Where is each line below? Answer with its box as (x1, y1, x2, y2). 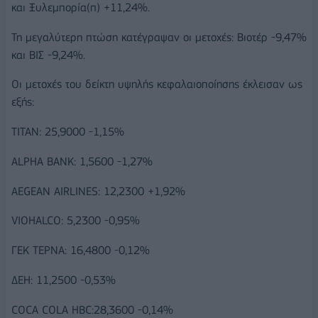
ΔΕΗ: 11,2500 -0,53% (11, 273, 116, 287)
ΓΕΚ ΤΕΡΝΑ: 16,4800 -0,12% (11, 243, 150, 258)
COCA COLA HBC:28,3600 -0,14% (11, 302, 173, 317)
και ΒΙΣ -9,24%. (11, 48, 85, 62)
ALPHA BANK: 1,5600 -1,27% (11, 154, 153, 168)
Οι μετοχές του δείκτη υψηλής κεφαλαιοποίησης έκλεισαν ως (11, 77, 302, 92)
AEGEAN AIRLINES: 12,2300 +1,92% (11, 184, 185, 198)
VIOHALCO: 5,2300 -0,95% (11, 214, 140, 228)
